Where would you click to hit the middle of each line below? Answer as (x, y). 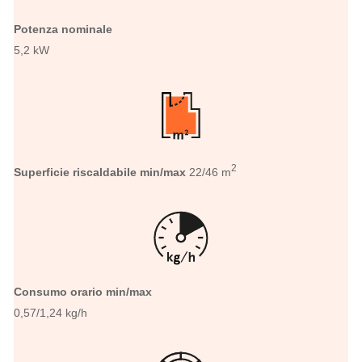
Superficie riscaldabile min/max (101, 173)
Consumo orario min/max (83, 292)
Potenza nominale (63, 29)
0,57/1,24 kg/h (51, 313)
